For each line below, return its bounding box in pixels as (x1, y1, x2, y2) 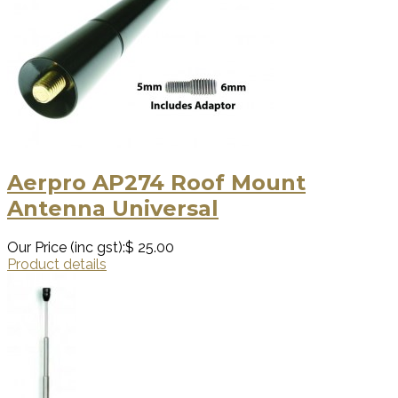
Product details (7, 255, 107, 273)
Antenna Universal (7, 195, 219, 221)
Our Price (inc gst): (7, 238, 125, 256)
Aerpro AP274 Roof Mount (7, 169, 306, 195)
